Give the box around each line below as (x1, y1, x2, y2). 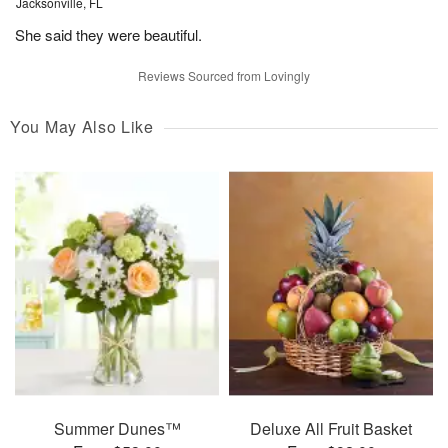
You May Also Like (10, 115, 154, 139)
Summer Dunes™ (53, 416, 181, 440)
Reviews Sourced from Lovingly (138, 67, 310, 85)
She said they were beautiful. (15, 24, 202, 46)
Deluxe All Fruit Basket (250, 416, 412, 440)
